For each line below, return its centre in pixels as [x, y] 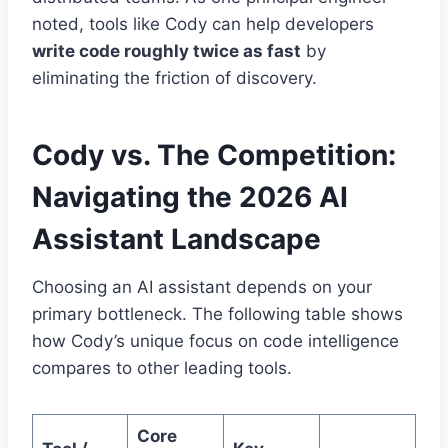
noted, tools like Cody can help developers [203, 24]
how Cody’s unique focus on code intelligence [215, 341]
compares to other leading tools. [162, 368]
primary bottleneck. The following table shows [217, 314]
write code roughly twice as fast [166, 51]
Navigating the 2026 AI [190, 197]
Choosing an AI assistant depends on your [202, 287]
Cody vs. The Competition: [214, 155]
